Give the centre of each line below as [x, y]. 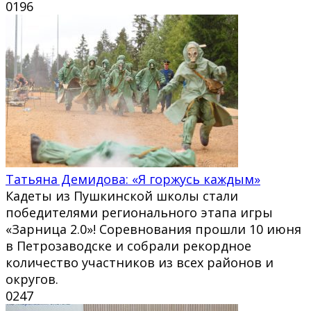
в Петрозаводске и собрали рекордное [128, 245]
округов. [32, 279]
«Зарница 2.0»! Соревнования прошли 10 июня [153, 229]
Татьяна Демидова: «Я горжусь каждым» [133, 179]
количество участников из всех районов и [140, 262]
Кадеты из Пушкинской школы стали [122, 195]
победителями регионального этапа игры [139, 212]
